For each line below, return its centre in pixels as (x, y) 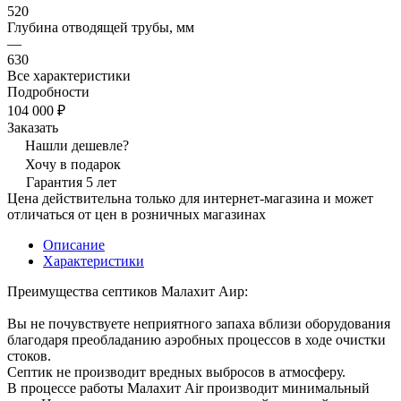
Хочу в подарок (73, 164)
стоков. (29, 355)
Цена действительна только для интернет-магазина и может (190, 198)
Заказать (33, 127)
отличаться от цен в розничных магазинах (137, 214)
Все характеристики (69, 75)
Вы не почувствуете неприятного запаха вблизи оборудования (199, 323)
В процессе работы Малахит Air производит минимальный (188, 388)
